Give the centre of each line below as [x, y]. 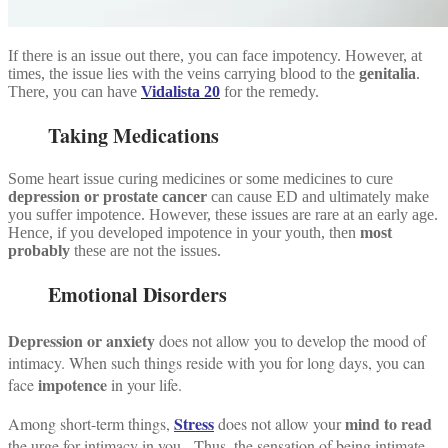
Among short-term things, [91, 423]
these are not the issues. [145, 250]
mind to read [388, 423]
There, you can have [74, 91]
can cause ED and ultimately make [318, 196]
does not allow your [279, 423]
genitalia [387, 73]
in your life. [144, 384]
